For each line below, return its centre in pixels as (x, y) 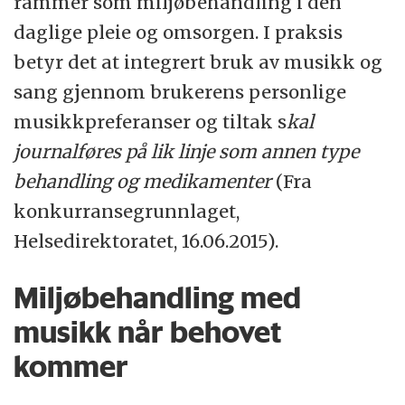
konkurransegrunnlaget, (127, 212)
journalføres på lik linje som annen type (187, 152)
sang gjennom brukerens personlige (180, 92)
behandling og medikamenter (145, 182)
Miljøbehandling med (158, 298)
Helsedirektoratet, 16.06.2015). (146, 241)
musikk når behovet (148, 332)
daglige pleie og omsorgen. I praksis (179, 33)
